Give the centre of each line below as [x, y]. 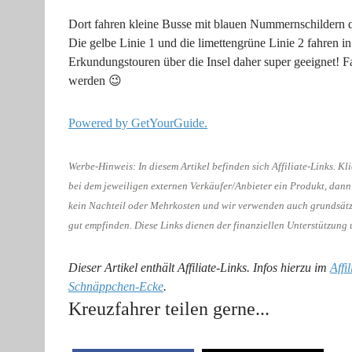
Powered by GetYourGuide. [138, 123]
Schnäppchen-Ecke [116, 287]
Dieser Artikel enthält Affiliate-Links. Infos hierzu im [199, 268]
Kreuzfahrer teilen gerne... [169, 309]
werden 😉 [95, 81]
